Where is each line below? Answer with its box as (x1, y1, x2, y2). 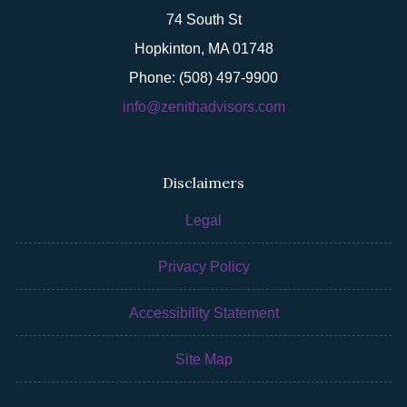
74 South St (165, 12, 242, 27)
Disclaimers (163, 174, 244, 192)
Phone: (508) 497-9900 (129, 70, 278, 85)
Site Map (174, 352, 233, 367)
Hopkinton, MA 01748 (134, 41, 273, 56)
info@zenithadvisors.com (122, 99, 285, 114)
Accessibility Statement (128, 305, 279, 321)
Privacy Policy (157, 259, 250, 274)
